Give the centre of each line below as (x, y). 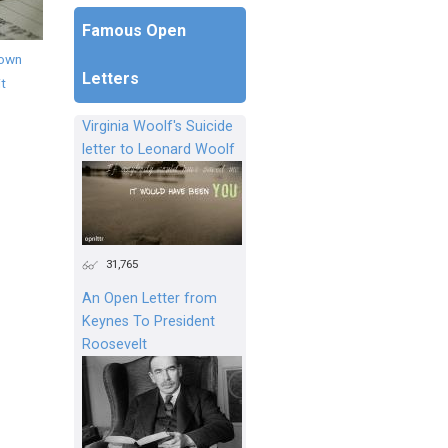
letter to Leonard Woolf (158, 149)
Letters (110, 78)
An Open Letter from (149, 298)
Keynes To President (148, 321)
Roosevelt (114, 344)
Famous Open (134, 30)
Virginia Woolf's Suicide (157, 126)
